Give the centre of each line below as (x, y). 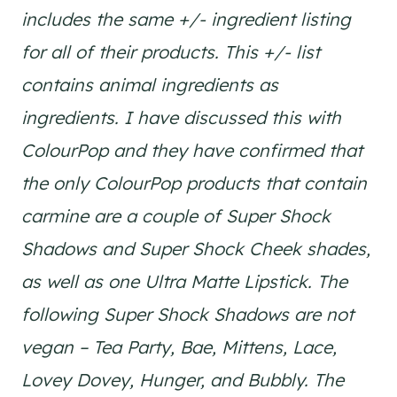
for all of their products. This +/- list (171, 52)
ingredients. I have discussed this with (181, 117)
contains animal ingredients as (150, 85)
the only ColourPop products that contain (194, 183)
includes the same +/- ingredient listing (186, 19)
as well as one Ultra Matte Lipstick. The (184, 281)
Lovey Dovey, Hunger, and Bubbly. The (183, 380)
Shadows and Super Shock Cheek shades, (196, 249)
